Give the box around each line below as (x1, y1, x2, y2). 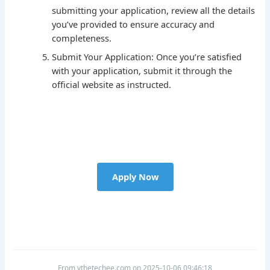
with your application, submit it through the (52, 64, 233, 77)
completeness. (52, 32, 112, 45)
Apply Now (111, 171, 159, 183)
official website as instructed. (52, 78, 172, 91)
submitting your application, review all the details (52, 4, 256, 17)
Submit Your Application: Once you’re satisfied (52, 51, 242, 63)
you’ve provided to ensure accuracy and (52, 18, 215, 31)
